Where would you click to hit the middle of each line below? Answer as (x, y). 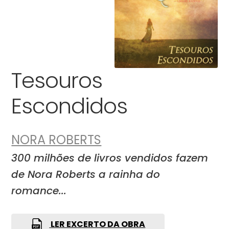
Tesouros (57, 80)
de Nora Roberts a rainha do (86, 175)
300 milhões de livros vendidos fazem (110, 158)
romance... (39, 191)
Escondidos (70, 106)
